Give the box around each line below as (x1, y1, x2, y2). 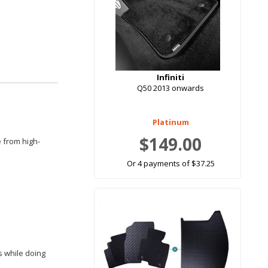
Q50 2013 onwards (137, 83, 204, 94)
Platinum (152, 117, 189, 128)
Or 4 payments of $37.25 (126, 158, 215, 169)
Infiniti (157, 72, 184, 83)
